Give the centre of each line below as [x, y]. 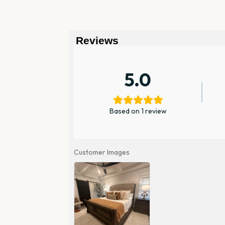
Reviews [97, 41]
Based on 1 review [138, 111]
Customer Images [102, 152]
